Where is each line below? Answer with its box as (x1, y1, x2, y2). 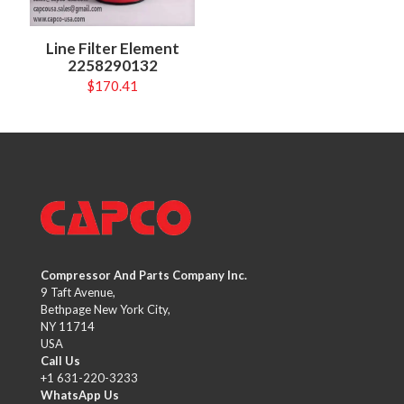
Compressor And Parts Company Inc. (41, 268, 247, 282)
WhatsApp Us (41, 388, 119, 402)
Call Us (41, 353, 80, 368)
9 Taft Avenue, (41, 285, 115, 299)
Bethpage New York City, (41, 302, 170, 317)
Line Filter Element (45, 39, 179, 59)
